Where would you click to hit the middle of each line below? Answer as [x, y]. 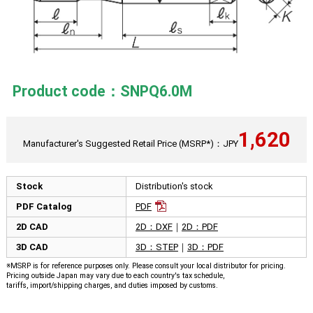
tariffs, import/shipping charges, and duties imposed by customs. [112, 285]
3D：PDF [205, 247]
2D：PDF [199, 227]
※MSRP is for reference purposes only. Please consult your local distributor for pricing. [146, 266]
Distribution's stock [174, 186]
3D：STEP [156, 247]
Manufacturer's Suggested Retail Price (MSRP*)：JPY [130, 143]
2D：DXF [154, 227]
